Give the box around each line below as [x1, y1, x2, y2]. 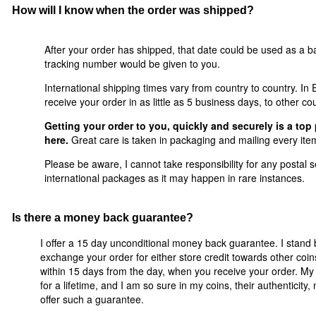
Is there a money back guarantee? [12, 210, 193, 224]
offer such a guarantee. [40, 292, 144, 306]
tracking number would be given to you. [44, 56, 220, 71]
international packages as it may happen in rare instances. [44, 171, 305, 186]
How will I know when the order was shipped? [12, 3, 254, 16]
